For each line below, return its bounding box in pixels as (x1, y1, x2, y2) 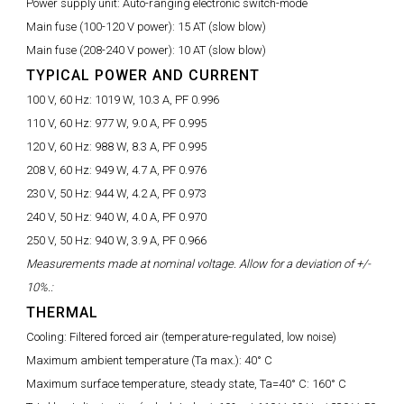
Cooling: (26, 330, 69, 344)
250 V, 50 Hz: (26, 234, 95, 247)
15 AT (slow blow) (178, 20, 266, 33)
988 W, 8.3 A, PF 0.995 (95, 140, 207, 153)
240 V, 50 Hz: (26, 210, 95, 224)
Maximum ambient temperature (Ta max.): (26, 353, 244, 367)
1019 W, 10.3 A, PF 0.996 (95, 93, 219, 106)
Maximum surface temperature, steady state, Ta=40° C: (26, 377, 312, 390)
